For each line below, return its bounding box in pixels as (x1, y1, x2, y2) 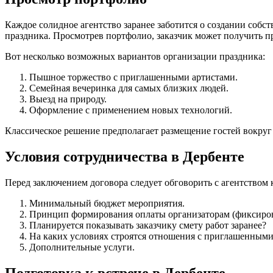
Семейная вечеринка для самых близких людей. (29, 83, 229, 94)
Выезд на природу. (29, 94, 107, 105)
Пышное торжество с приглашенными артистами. (29, 72, 238, 83)
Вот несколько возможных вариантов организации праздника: (5, 51, 265, 62)
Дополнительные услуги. (29, 242, 135, 253)
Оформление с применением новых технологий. (29, 105, 232, 116)
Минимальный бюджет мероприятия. (29, 198, 185, 209)
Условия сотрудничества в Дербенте (5, 149, 244, 165)
